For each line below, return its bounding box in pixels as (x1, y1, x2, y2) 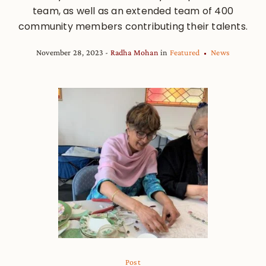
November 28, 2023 (36, 47, 104, 57)
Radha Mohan (110, 47, 159, 57)
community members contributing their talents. (18, 19, 248, 33)
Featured (169, 47, 200, 57)
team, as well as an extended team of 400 (32, 4, 233, 18)
